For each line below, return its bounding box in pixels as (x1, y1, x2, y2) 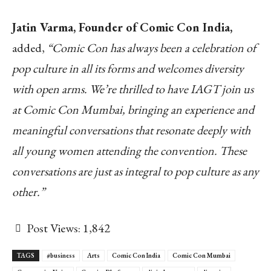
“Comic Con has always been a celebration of (45, 39, 256, 56)
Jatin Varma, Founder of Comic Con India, (12, 19, 232, 35)
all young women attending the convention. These (12, 142, 247, 158)
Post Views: (27, 220, 80, 236)
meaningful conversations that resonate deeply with (12, 122, 250, 138)
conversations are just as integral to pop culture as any (12, 163, 259, 179)
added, (12, 39, 45, 56)
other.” (12, 183, 45, 200)
